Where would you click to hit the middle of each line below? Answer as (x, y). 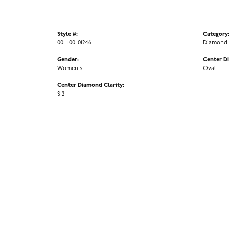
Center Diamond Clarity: (91, 86)
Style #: (67, 35)
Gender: (68, 60)
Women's (70, 69)
